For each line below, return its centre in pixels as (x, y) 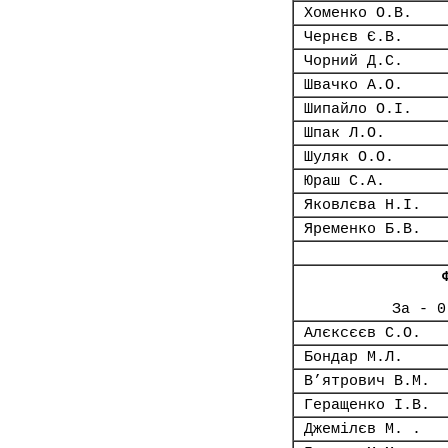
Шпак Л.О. (344, 133)
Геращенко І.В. (367, 405)
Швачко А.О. (353, 85)
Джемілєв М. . (362, 429)
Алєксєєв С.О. (362, 333)
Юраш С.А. (344, 181)
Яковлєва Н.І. (362, 205)
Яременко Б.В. (362, 229)
